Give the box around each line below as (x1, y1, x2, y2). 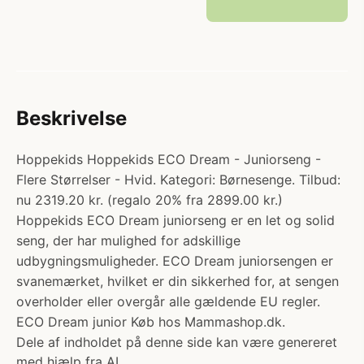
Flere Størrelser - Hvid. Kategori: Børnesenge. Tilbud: (16, 171, 340, 188)
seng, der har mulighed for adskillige (16, 232, 240, 249)
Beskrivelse (16, 106, 127, 130)
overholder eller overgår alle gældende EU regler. (16, 293, 320, 310)
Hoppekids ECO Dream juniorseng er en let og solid (16, 212, 335, 228)
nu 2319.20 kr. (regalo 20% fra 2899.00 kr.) (16, 192, 283, 208)
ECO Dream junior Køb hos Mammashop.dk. (16, 314, 285, 330)
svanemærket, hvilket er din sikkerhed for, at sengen (16, 273, 339, 289)
